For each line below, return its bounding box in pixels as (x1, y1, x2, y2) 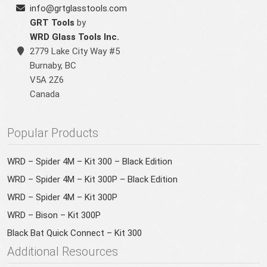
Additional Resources (7, 244, 118, 259)
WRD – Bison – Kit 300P (7, 210, 101, 221)
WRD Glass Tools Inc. (29, 32, 119, 43)
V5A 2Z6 (29, 74, 64, 86)
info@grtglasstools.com (29, 3, 127, 14)
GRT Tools (29, 17, 74, 29)
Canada (29, 89, 60, 100)
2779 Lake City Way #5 (29, 46, 120, 57)
